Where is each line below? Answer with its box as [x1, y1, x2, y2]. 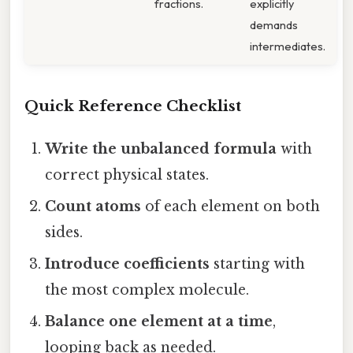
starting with [210, 255, 306, 273]
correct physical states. [45, 166, 210, 184]
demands [250, 17, 298, 32]
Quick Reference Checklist [24, 97, 241, 116]
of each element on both [141, 198, 321, 216]
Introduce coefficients [45, 255, 210, 273]
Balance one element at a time [45, 313, 273, 331]
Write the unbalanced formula [45, 140, 277, 158]
